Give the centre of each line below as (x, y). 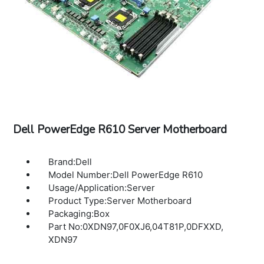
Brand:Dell (70, 162)
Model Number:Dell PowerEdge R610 (126, 175)
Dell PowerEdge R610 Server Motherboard (120, 130)
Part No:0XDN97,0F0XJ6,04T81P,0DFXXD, (136, 227)
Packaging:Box (79, 214)
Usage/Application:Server (102, 188)
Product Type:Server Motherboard (120, 201)
